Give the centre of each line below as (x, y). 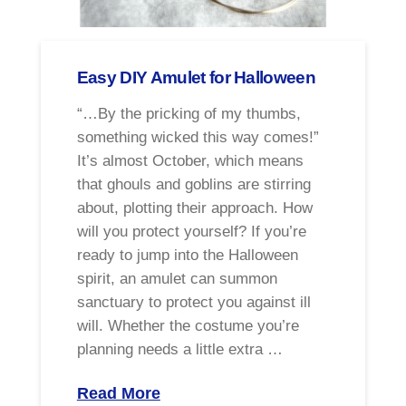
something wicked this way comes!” (198, 138)
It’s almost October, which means (190, 161)
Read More (118, 393)
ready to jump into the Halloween (187, 256)
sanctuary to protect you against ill (193, 303)
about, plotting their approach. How (194, 208)
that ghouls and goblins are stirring (193, 185)
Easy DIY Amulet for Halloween (196, 77)
